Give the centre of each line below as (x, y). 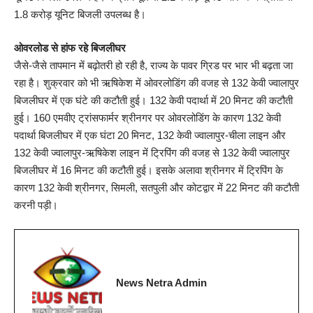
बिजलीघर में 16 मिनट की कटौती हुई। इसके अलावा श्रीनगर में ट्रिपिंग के (148, 170)
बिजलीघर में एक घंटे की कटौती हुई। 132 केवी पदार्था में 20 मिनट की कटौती (153, 100)
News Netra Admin (161, 282)
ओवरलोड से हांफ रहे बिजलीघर (70, 48)
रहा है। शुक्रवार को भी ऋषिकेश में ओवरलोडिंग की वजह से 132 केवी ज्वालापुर (156, 82)
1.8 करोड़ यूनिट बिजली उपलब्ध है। (80, 14)
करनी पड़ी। (36, 205)
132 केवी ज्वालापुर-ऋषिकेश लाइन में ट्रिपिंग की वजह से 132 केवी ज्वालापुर (152, 152)
